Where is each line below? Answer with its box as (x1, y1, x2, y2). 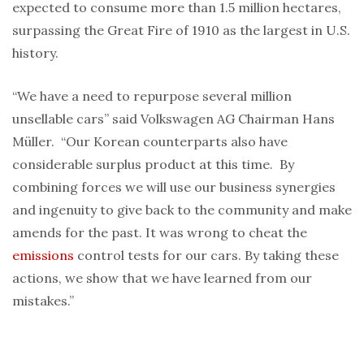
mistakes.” (12, 292, 74, 309)
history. (12, 45, 58, 61)
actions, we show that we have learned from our (12, 270, 312, 286)
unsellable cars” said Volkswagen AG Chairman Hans (12, 110, 335, 127)
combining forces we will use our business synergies (12, 179, 336, 195)
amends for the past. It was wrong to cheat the (12, 224, 307, 240)
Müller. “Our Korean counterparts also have (12, 133, 288, 149)
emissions (12, 247, 74, 263)
